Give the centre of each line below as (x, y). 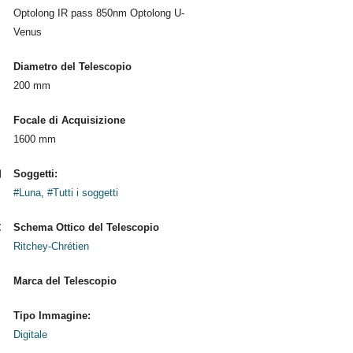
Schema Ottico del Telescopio (86, 227)
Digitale (30, 334)
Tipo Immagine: (52, 316)
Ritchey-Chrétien (51, 246)
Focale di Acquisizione (69, 120)
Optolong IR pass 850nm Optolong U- (98, 13)
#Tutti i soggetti (82, 193)
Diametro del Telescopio (72, 67)
